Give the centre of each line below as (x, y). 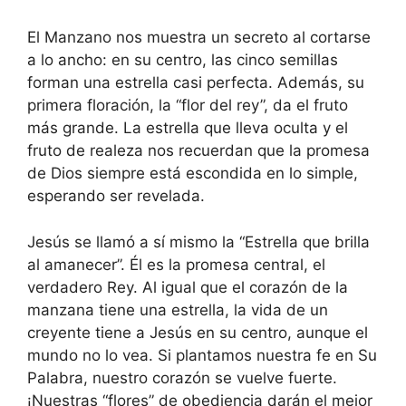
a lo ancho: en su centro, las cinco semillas (183, 60)
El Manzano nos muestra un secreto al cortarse (199, 38)
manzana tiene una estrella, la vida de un (178, 309)
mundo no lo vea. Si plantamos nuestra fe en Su (202, 355)
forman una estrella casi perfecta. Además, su (196, 83)
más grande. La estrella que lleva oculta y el (188, 128)
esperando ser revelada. (116, 196)
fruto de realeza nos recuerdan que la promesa (198, 151)
